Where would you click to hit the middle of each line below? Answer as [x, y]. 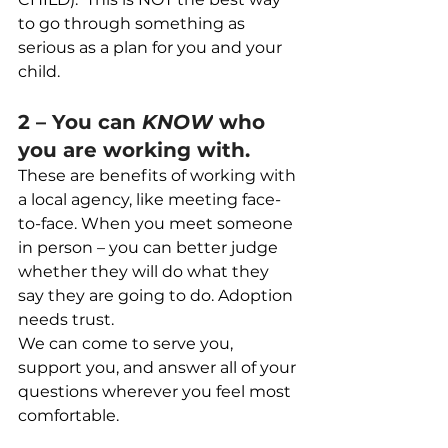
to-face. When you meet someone [157, 224]
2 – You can [80, 122]
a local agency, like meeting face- [149, 200]
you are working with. [134, 150]
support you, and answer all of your [159, 368]
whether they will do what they [145, 272]
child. [39, 72]
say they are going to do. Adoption [157, 296]
